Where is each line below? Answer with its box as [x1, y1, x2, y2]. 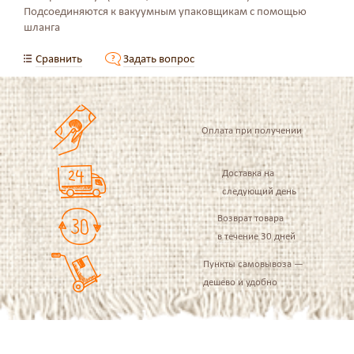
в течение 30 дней [217, 229, 296, 242]
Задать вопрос [123, 51, 194, 66]
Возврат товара [217, 211, 284, 224]
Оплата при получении [201, 124, 302, 136]
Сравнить [36, 51, 82, 66]
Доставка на [221, 167, 274, 179]
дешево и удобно [202, 276, 277, 288]
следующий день [221, 185, 296, 197]
